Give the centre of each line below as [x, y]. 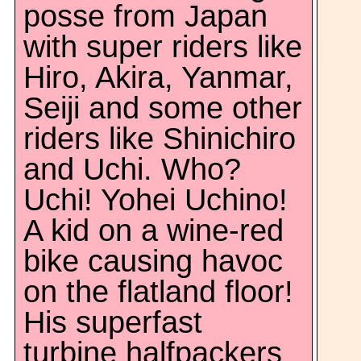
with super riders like [163, 47]
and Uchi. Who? [132, 169]
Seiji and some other [163, 108]
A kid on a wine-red [154, 230]
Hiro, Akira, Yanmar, [158, 77]
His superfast [113, 322]
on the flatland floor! [158, 292]
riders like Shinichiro [160, 139]
